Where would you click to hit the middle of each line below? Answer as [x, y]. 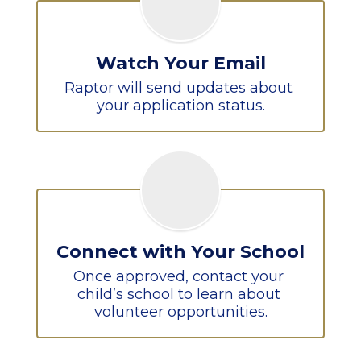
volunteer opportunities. [180, 312]
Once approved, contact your [178, 276]
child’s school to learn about [178, 294]
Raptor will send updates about [178, 88]
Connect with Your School [180, 252]
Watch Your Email [180, 63]
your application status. [180, 106]
